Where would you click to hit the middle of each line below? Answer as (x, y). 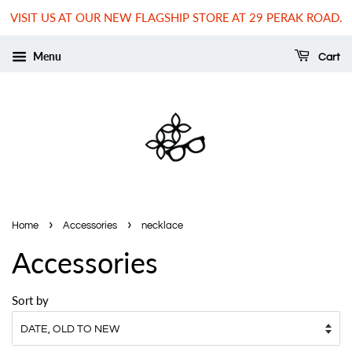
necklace (162, 226)
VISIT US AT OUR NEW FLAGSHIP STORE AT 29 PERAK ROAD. (176, 17)
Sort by (30, 300)
